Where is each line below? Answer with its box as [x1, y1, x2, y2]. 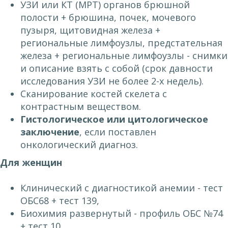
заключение [20, 126, 79, 138]
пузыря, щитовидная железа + [20, 24, 160, 37]
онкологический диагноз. [20, 138, 138, 151]
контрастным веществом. [20, 100, 141, 113]
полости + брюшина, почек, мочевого [20, 11, 196, 24]
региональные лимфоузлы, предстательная [20, 37, 222, 49]
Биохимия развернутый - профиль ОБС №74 [20, 207, 223, 220]
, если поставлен [79, 126, 156, 138]
